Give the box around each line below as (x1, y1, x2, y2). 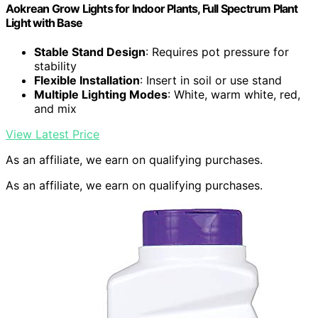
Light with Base (6, 16, 82, 31)
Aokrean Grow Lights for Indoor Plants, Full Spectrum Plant (6, 1, 298, 16)
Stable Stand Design (34, 45, 146, 60)
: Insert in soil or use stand (140, 73, 282, 88)
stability (34, 59, 77, 74)
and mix (34, 102, 77, 116)
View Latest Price (6, 127, 99, 142)
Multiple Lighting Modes (34, 87, 168, 102)
